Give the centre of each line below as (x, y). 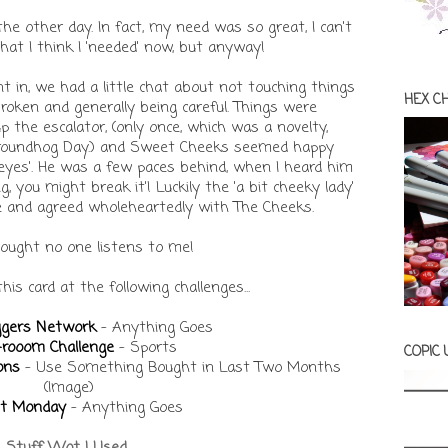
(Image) (69, 387)
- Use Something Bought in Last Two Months (180, 367)
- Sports (145, 347)
